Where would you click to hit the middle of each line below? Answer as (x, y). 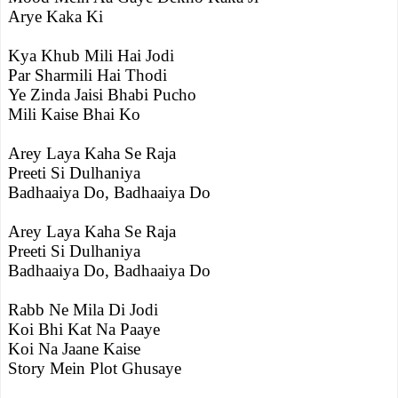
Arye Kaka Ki (56, 16)
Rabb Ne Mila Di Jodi (83, 310)
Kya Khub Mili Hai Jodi (91, 56)
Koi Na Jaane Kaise (74, 349)
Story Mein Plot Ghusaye (95, 368)
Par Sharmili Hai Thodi (88, 75)
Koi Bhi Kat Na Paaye (84, 329)
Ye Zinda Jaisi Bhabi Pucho (102, 95)
